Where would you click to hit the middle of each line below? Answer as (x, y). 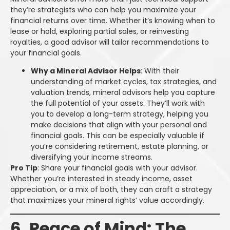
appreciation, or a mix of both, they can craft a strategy (111, 190)
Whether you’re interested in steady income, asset (101, 179)
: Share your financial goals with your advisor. (118, 168)
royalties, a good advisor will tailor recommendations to (110, 42)
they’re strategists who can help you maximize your (103, 10)
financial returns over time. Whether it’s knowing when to (113, 21)
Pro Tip (24, 168)
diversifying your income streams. (92, 157)
